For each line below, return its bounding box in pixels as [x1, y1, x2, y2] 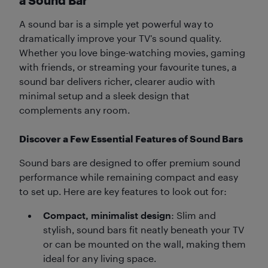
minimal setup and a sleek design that [19, 90, 190, 101]
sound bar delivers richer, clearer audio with [19, 75, 215, 87]
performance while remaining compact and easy [19, 171, 238, 182]
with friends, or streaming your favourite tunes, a [19, 61, 237, 72]
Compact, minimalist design [43, 209, 171, 221]
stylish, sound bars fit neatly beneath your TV [43, 224, 244, 235]
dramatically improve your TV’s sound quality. [19, 32, 221, 44]
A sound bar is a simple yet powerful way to [19, 18, 214, 29]
